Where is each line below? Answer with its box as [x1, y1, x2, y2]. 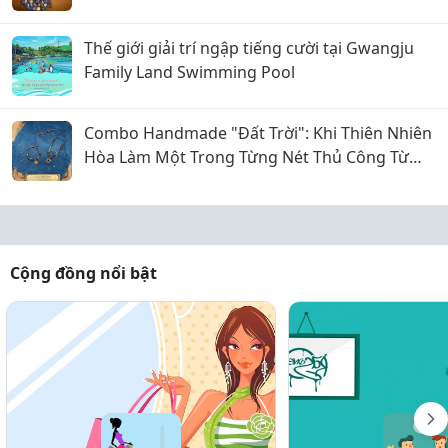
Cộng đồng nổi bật [10, 261, 157, 284]
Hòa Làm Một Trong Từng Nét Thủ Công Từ [84, 145, 409, 168]
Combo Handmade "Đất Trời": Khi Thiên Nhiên [84, 121, 432, 144]
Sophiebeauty [84, 169, 188, 192]
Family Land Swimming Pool [84, 60, 295, 83]
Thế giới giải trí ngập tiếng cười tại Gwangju [84, 36, 414, 59]
